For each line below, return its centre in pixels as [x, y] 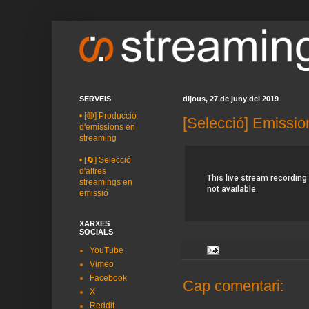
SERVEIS [95, 99]
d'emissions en [107, 127]
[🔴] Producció [110, 116]
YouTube [107, 250]
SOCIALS [96, 232]
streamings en [106, 182]
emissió [94, 193]
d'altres [93, 171]
